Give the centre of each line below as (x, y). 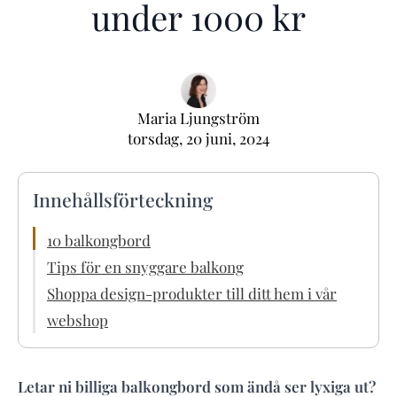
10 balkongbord (99, 240)
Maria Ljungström (198, 118)
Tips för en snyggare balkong (145, 266)
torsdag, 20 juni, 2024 (198, 139)
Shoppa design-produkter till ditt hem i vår (192, 293)
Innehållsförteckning (123, 199)
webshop (78, 319)
